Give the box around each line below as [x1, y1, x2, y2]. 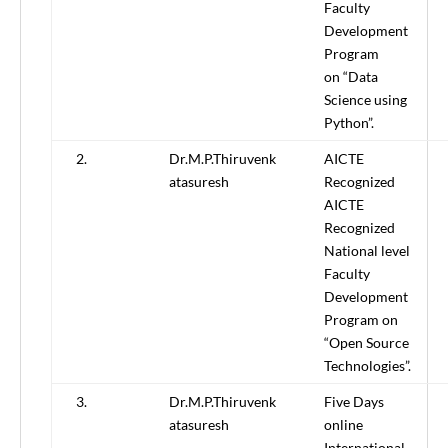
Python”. [324, 114, 374, 132]
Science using [324, 91, 407, 109]
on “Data [324, 68, 378, 86]
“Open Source [324, 334, 409, 352]
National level [324, 242, 410, 260]
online [324, 416, 363, 434]
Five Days [324, 393, 384, 411]
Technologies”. [324, 357, 411, 375]
